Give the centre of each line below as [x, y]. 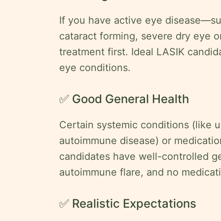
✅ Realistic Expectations [128, 203]
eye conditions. [95, 68]
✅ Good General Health [124, 99]
